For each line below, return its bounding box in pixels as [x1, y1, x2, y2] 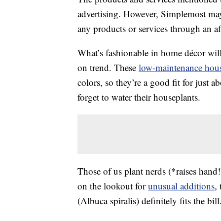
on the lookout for [77, 180, 148, 192]
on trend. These [77, 61, 139, 74]
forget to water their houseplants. [77, 91, 200, 104]
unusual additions [148, 180, 215, 192]
